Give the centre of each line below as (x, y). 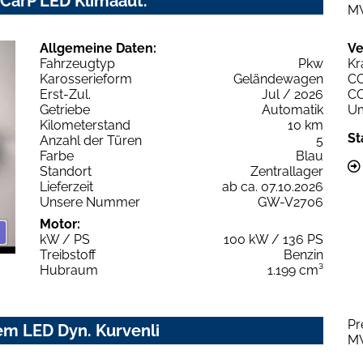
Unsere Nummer (90, 203)
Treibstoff (68, 255)
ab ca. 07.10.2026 (273, 187)
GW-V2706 (290, 203)
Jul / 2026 (293, 95)
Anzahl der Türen (91, 141)
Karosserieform (86, 79)
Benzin (303, 255)
